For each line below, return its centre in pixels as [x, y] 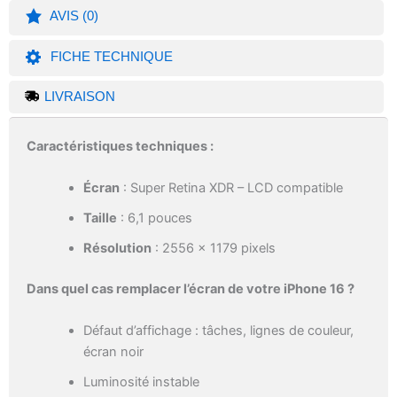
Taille [100, 218]
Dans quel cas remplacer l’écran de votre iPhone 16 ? [191, 289]
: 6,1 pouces [154, 218]
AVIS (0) [72, 16]
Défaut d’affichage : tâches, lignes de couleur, [218, 331]
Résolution [117, 249]
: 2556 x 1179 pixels [213, 249]
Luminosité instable [141, 382]
